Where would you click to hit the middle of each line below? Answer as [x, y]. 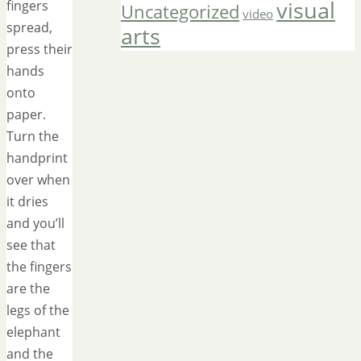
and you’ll [35, 223]
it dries [27, 201]
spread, [29, 27]
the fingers [39, 266]
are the [28, 288]
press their [39, 49]
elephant [33, 332]
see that [31, 245]
